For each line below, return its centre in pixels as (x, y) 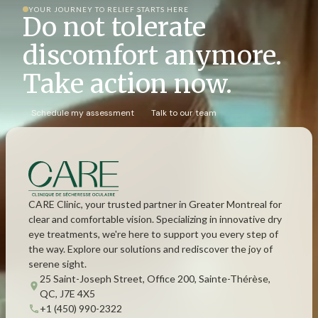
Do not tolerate (114, 28)
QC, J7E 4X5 (67, 294)
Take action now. (127, 84)
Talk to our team (184, 113)
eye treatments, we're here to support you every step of (153, 234)
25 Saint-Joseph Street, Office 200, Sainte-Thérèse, (155, 279)
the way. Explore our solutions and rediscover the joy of (150, 249)
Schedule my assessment (83, 113)
